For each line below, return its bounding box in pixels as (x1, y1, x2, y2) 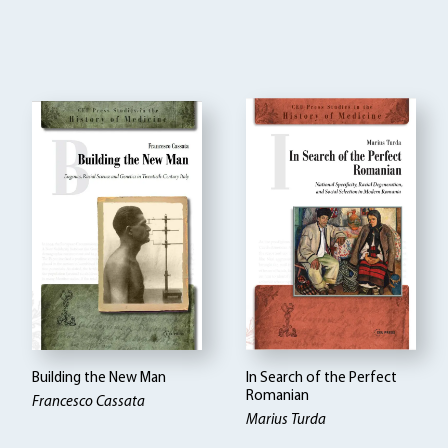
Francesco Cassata (32, 395, 146, 411)
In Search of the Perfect (246, 371, 398, 387)
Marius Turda (246, 413, 327, 429)
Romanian (246, 389, 310, 405)
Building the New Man (32, 371, 167, 387)
